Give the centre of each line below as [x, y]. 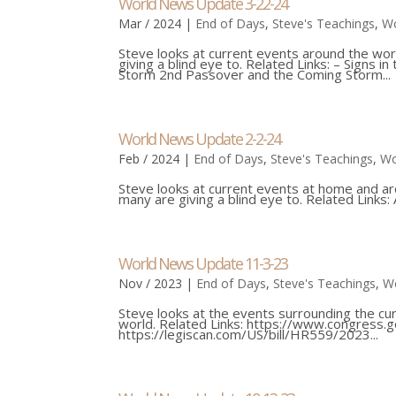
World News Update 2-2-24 [200, 139]
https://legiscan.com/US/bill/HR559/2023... [249, 334]
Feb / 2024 [149, 159]
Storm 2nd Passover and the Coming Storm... [255, 74]
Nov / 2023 [151, 283]
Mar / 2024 [150, 23]
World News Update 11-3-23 [203, 263]
